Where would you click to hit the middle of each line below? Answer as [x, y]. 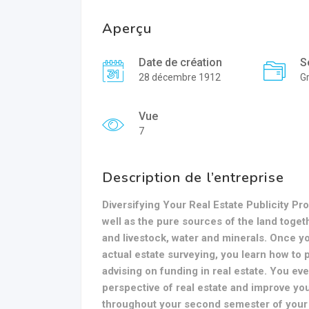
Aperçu [127, 29]
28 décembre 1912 [180, 77]
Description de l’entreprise [193, 178]
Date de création [180, 62]
